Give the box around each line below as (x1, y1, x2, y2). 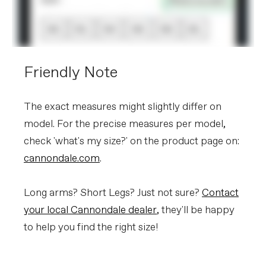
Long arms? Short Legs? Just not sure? (24, 186, 202, 200)
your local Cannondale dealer (24, 203, 157, 217)
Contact (202, 186, 239, 200)
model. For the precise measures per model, (24, 117, 226, 131)
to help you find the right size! (24, 220, 159, 235)
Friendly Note (24, 62, 118, 83)
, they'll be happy (157, 203, 235, 217)
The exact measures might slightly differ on (24, 100, 221, 114)
